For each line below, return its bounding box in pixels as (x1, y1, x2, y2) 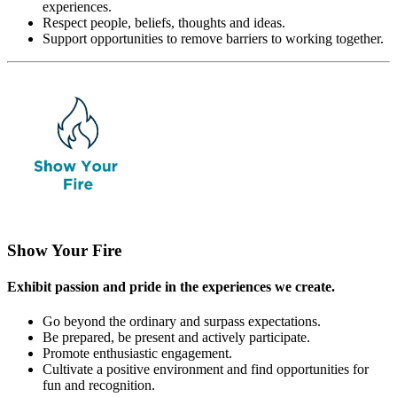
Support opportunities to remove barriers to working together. (43, 31, 384, 47)
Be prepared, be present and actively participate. (43, 330, 310, 346)
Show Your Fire (7, 240, 121, 260)
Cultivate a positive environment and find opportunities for (43, 362, 369, 378)
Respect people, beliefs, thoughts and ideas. (43, 15, 285, 31)
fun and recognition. (43, 378, 155, 393)
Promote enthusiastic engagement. (43, 346, 232, 362)
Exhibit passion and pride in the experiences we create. (7, 279, 335, 295)
